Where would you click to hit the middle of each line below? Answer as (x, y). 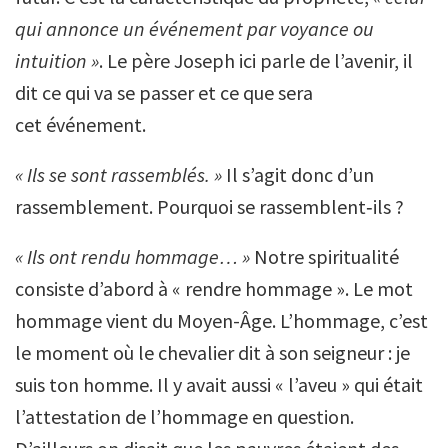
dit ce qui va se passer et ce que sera (164, 92)
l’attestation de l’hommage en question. (184, 416)
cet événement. (80, 124)
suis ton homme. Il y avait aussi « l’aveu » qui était (219, 384)
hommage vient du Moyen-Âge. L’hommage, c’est (221, 320)
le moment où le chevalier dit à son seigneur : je (212, 352)
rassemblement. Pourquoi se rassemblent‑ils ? (209, 206)
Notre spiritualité (326, 256)
